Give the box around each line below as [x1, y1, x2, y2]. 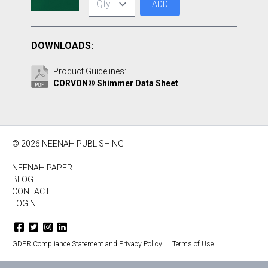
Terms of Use [172, 240, 214, 248]
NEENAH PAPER [12, 163, 72, 172]
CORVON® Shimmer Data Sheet [53, 78, 178, 88]
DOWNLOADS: [31, 40, 93, 51]
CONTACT [12, 187, 50, 196]
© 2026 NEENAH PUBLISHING [12, 139, 124, 148]
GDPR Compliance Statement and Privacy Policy [12, 240, 162, 248]
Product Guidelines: [53, 66, 126, 76]
